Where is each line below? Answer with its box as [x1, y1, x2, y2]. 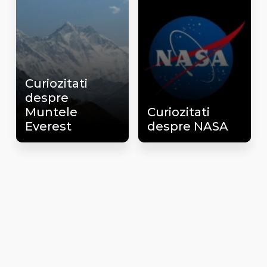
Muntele [24, 104, 77, 119]
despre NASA [147, 119, 228, 133]
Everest [24, 119, 72, 133]
